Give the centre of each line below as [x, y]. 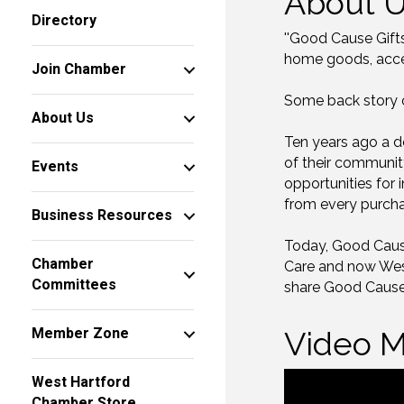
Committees [74, 285]
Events [55, 167]
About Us [63, 119]
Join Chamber [79, 70]
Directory [64, 21]
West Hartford [81, 383]
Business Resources [102, 216]
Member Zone [80, 334]
